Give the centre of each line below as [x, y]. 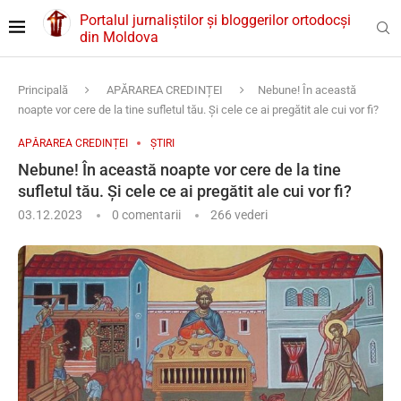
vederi [250, 215]
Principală [43, 90]
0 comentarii [146, 215]
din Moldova [119, 37]
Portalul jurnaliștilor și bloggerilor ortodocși [216, 20]
